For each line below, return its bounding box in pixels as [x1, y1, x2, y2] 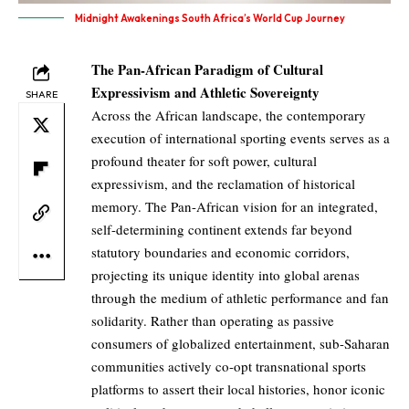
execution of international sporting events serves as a [91, 129, 390, 148]
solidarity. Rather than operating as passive [91, 311, 334, 330]
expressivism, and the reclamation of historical [91, 174, 355, 194]
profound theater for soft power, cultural [91, 152, 317, 171]
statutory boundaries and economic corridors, [91, 243, 350, 262]
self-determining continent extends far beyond [91, 220, 352, 239]
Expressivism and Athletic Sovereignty [91, 82, 320, 103]
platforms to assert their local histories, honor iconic [91, 380, 385, 399]
